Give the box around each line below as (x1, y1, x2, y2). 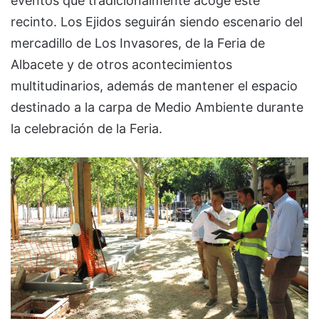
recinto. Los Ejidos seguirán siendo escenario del (11, 14, 303, 30)
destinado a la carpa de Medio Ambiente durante (11, 100, 303, 115)
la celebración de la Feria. (11, 121, 162, 137)
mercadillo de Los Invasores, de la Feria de (11, 36, 265, 51)
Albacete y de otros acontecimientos (11, 57, 232, 73)
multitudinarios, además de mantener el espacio (11, 78, 298, 94)
